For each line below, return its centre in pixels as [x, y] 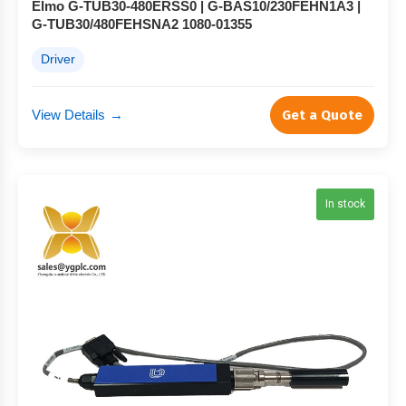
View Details [68, 115]
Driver [58, 59]
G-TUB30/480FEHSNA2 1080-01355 [142, 24]
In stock [345, 204]
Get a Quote [322, 115]
